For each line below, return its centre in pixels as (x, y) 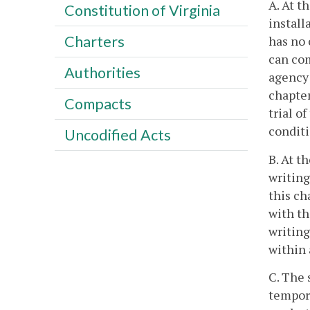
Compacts (98, 103)
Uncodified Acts (117, 135)
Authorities (102, 72)
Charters (94, 41)
